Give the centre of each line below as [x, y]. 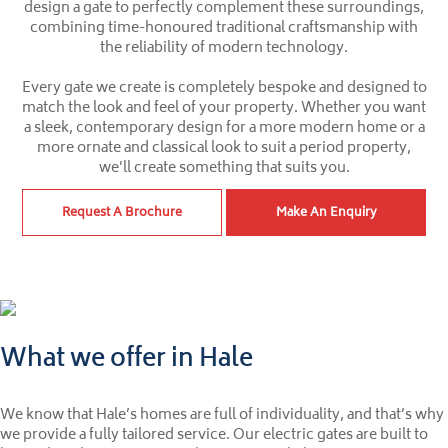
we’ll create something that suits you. [224, 169]
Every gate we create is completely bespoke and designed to [224, 89]
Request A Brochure [122, 214]
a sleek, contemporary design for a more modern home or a [224, 129]
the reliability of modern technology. [224, 49]
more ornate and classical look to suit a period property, [224, 149]
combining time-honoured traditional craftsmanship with [224, 29]
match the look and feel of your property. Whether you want [224, 109]
